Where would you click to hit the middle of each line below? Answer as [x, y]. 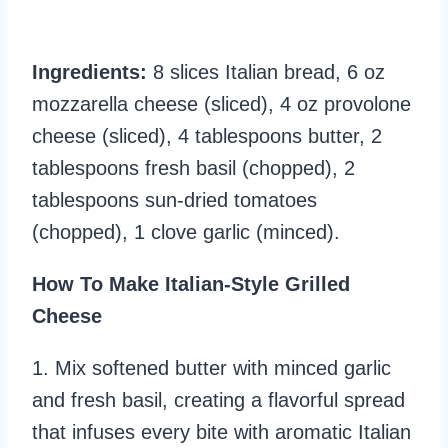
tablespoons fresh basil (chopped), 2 [193, 167]
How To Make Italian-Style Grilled [191, 283]
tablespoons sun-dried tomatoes [174, 199]
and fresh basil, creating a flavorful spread [218, 399]
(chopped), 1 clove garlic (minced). [186, 231]
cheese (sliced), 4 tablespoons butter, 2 [207, 135]
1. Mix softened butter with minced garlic [211, 367]
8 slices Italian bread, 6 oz [266, 71]
